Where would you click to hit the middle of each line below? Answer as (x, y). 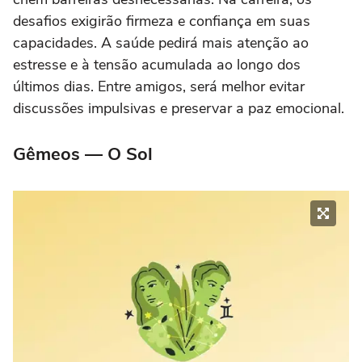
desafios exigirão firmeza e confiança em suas (162, 21)
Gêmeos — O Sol (83, 155)
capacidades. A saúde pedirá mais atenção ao (161, 43)
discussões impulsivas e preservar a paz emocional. (179, 109)
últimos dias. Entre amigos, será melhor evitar (159, 87)
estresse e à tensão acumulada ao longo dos (157, 65)
